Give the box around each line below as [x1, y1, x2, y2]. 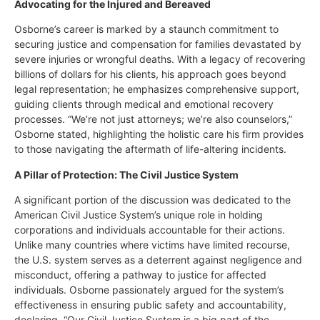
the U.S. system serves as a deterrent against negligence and [14, 253, 302, 266]
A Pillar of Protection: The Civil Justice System [14, 168, 239, 181]
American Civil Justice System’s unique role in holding [14, 208, 263, 221]
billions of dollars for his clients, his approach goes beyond [14, 68, 286, 81]
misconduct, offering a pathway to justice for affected [14, 268, 266, 281]
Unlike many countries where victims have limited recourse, [14, 238, 290, 251]
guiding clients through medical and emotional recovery [14, 98, 274, 111]
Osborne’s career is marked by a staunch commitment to [14, 23, 279, 36]
